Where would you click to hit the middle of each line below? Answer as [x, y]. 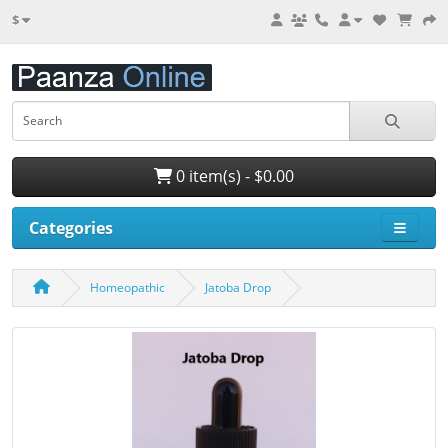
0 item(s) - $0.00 [233, 176]
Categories [71, 227]
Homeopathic [127, 287]
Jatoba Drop [238, 287]
